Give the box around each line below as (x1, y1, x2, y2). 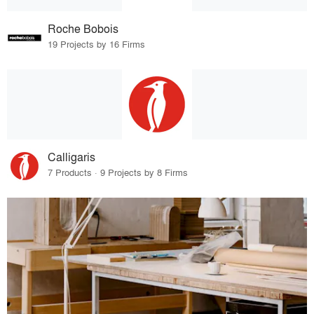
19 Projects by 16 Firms (48, 36, 146, 50)
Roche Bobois (48, 20, 119, 36)
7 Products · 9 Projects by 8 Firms (48, 165, 189, 179)
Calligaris (48, 148, 96, 165)
